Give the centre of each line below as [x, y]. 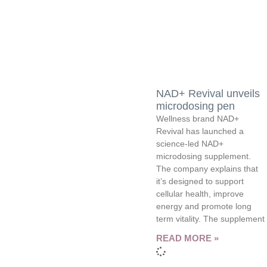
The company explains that [207, 168]
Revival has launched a [200, 131]
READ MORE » [188, 238]
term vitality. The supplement [211, 218]
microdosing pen [196, 106]
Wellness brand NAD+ [198, 118]
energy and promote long [204, 206]
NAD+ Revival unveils [208, 93]
